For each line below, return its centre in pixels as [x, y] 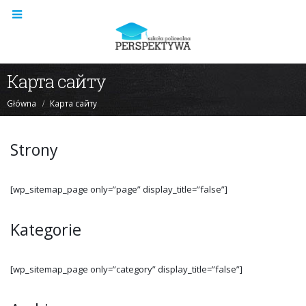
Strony [34, 149]
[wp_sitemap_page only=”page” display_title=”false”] [119, 189]
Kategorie [46, 229]
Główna [22, 103]
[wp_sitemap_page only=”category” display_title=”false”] [126, 269]
